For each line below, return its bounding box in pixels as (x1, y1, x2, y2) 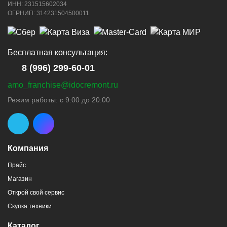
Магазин (8, 175, 32, 182)
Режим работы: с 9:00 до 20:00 (8, 96, 110, 104)
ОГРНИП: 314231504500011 (8, 9, 89, 17)
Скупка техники (8, 202, 52, 210)
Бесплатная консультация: (8, 48, 107, 57)
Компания (8, 143, 48, 153)
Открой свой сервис (8, 188, 64, 196)
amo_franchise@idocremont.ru (8, 80, 118, 89)
